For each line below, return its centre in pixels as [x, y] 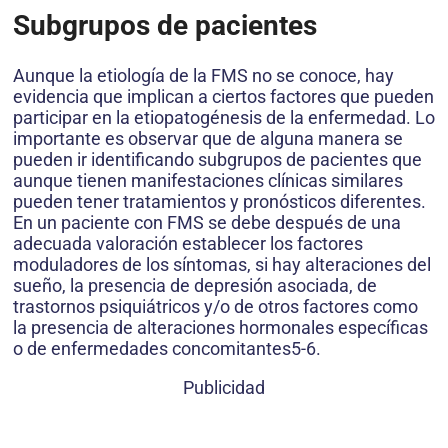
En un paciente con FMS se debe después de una [207, 223]
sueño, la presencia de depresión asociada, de [195, 286]
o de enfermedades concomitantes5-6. [167, 349]
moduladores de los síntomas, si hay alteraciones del [222, 265]
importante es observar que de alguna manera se [208, 139]
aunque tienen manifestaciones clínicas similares [208, 181]
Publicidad [224, 388]
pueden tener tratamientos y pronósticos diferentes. [219, 202]
